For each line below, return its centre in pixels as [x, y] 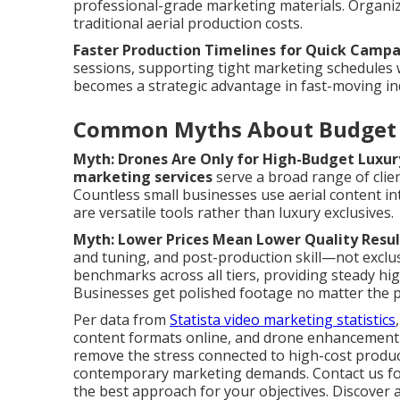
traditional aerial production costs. [188, 23]
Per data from [121, 320]
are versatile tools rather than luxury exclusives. [233, 212]
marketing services [143, 177]
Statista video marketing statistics [283, 320]
